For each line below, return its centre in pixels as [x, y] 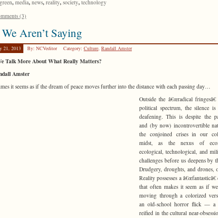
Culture [91, 48]
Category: [73, 48]
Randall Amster [117, 48]
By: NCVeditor [43, 48]
